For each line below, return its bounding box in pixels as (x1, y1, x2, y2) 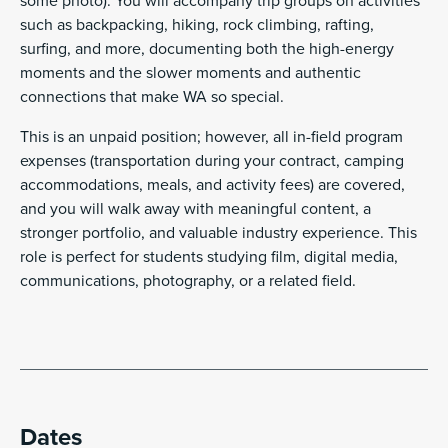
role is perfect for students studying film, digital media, (20, 247, 398, 268)
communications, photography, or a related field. (20, 271, 360, 292)
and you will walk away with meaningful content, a (20, 199, 371, 220)
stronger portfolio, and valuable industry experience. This (20, 223, 417, 244)
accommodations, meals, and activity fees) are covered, (20, 175, 405, 196)
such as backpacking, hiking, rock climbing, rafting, (20, 15, 374, 36)
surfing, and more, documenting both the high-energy (20, 39, 394, 60)
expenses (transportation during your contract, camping (20, 151, 404, 172)
